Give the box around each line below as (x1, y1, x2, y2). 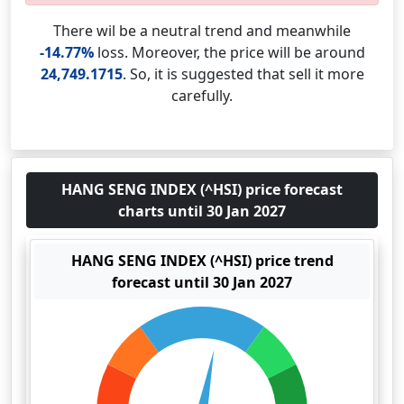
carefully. (171, 86, 233, 106)
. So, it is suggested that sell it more (122, 64, 364, 84)
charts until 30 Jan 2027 (118, 201, 286, 221)
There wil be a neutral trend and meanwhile (53, 21, 351, 41)
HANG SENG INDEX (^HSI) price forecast (61, 179, 343, 199)
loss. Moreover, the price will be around (93, 42, 365, 62)
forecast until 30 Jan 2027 (112, 272, 292, 292)
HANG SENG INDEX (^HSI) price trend (70, 251, 334, 271)
